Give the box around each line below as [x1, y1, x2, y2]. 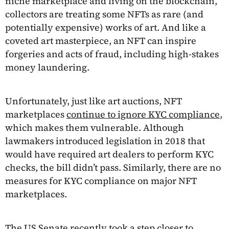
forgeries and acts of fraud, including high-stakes [5, 48, 219, 61]
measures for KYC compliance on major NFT [5, 174, 197, 188]
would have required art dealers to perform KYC [5, 148, 214, 161]
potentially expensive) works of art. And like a [5, 21, 206, 34]
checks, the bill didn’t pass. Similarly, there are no [5, 161, 221, 174]
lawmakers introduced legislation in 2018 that [5, 134, 205, 148]
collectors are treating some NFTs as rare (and [5, 8, 203, 21]
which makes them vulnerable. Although [5, 121, 184, 134]
